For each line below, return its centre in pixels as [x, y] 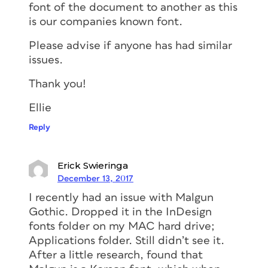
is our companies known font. [106, 22]
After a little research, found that [116, 255]
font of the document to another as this [133, 7]
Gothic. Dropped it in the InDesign [120, 212]
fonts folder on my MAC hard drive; [122, 226]
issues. [46, 60]
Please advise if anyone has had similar [130, 45]
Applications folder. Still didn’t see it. [127, 240]
